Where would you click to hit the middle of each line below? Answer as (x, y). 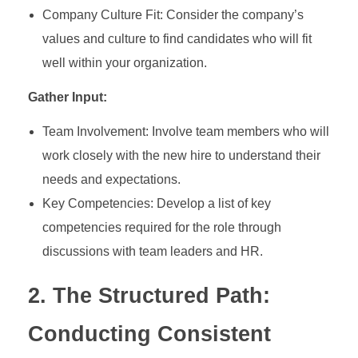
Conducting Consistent (149, 334)
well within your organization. (124, 63)
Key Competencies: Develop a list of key (156, 204)
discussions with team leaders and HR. (152, 252)
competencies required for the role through (161, 228)
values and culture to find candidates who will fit (177, 39)
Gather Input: (68, 97)
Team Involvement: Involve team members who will (185, 132)
